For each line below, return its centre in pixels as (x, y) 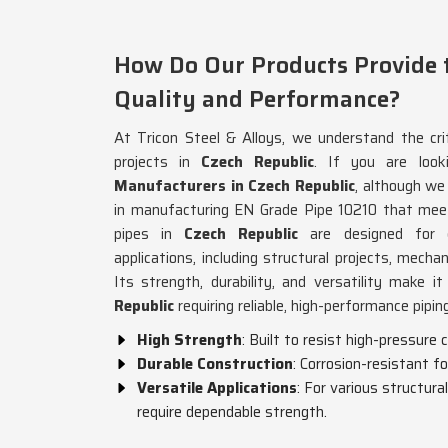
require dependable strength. (232, 412)
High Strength (189, 340)
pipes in (149, 234)
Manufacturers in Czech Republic (234, 186)
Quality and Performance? (257, 99)
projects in (158, 162)
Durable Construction (215, 364)
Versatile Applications (217, 388)
